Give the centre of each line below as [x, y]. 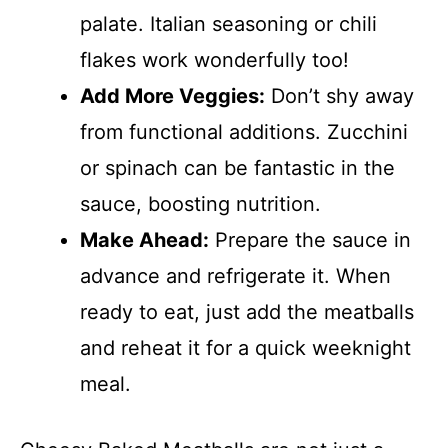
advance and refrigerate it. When [235, 275]
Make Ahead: [144, 239]
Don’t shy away [339, 95]
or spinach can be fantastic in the [237, 167]
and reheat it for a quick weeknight [245, 347]
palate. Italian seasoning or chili [228, 23]
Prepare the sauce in [310, 239]
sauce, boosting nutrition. [200, 203]
